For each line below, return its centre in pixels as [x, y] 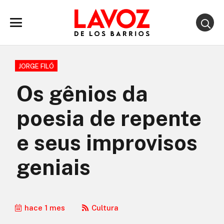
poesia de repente [109, 118]
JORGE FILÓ [36, 66]
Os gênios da [82, 94]
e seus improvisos [107, 143]
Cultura [105, 208]
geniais [53, 167]
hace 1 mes [45, 208]
